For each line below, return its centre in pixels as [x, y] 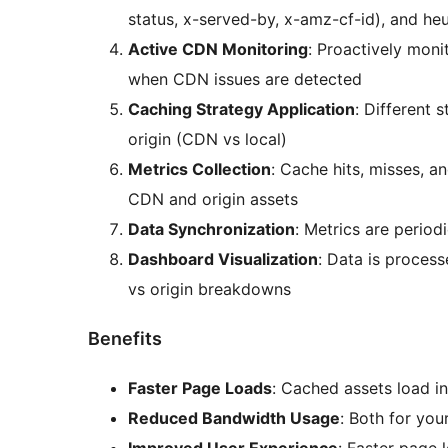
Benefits [125, 339]
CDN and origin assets [213, 199]
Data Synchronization [211, 229]
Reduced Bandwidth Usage [234, 418]
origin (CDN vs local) [207, 139]
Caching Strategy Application [241, 109]
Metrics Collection [199, 169]
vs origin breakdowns [209, 289]
